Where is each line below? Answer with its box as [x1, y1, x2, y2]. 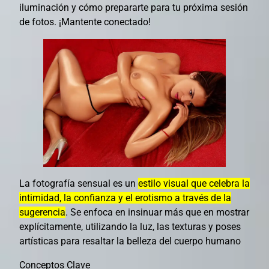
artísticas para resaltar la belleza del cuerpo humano [19, 235, 241, 247]
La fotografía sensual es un [19, 178, 138, 190]
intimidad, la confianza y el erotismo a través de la [19, 192, 231, 204]
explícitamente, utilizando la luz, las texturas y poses [19, 221, 241, 233]
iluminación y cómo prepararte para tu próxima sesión [19, 1, 248, 13]
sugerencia [19, 207, 65, 219]
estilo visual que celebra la [138, 178, 250, 190]
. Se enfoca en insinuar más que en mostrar [65, 207, 249, 219]
